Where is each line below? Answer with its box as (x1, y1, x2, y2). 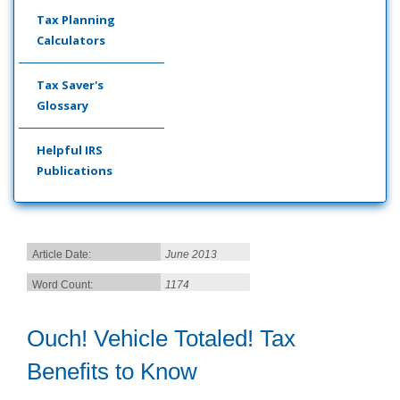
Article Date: (32, 248, 91, 261)
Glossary (37, 97, 88, 113)
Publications (37, 162, 112, 179)
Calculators (37, 32, 105, 48)
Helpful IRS (37, 142, 103, 158)
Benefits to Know (27, 358, 197, 385)
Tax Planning (37, 12, 115, 28)
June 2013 (165, 248, 217, 261)
